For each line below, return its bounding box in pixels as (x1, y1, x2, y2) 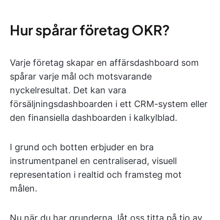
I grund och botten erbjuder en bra (10, 142, 154, 152)
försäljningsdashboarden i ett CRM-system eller (10, 99, 208, 109)
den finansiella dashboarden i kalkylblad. (10, 112, 177, 123)
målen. (10, 183, 37, 193)
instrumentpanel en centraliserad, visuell (10, 156, 177, 166)
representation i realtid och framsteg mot (10, 169, 182, 180)
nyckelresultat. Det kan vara (10, 85, 126, 95)
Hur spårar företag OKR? (10, 21, 170, 38)
